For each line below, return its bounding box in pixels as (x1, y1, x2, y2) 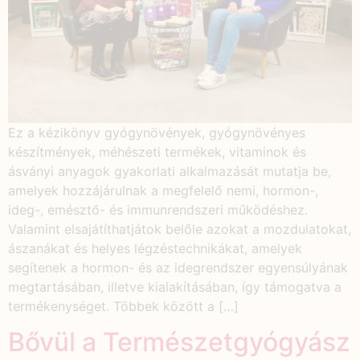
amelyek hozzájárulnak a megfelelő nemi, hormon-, (8, 182, 318, 198)
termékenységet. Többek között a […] (8, 297, 239, 314)
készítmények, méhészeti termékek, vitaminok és (8, 143, 306, 160)
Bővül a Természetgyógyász (8, 325, 350, 358)
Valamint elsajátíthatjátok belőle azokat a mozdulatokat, (8, 220, 351, 237)
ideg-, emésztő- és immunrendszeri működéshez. (8, 201, 308, 218)
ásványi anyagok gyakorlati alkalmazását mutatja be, (8, 162, 331, 179)
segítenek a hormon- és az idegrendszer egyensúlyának (8, 259, 348, 276)
